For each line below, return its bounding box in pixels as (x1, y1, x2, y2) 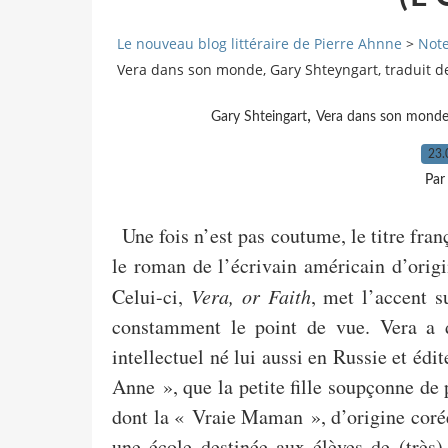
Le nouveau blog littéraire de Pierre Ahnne (117, 34, 402, 54)
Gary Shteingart (210, 109, 307, 124)
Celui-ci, (112, 282, 191, 310)
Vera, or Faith (190, 282, 311, 309)
